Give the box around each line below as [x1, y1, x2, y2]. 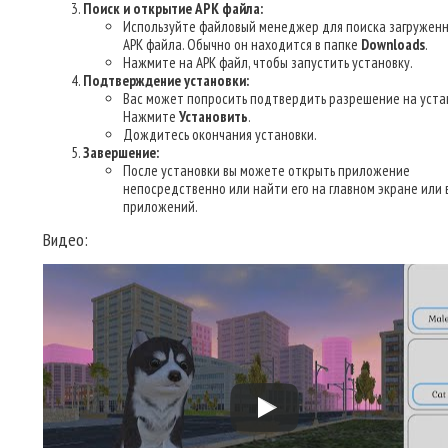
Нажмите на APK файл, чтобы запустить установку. [123, 53, 413, 72]
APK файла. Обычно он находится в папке [123, 35, 361, 54]
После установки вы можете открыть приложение [123, 161, 410, 180]
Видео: [43, 228, 88, 251]
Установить [179, 107, 248, 126]
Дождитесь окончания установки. [123, 125, 317, 144]
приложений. [123, 197, 198, 216]
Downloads [361, 35, 425, 54]
